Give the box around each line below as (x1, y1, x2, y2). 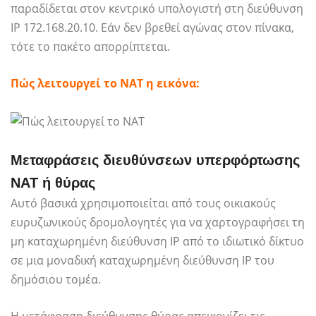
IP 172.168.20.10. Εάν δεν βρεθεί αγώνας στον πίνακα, (11, 20, 294, 36)
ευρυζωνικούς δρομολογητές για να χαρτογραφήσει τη (11, 214, 305, 230)
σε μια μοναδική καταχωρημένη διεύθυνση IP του (11, 252, 274, 268)
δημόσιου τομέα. (11, 271, 101, 287)
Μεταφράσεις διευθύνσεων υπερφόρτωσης (11, 152, 300, 168)
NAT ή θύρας (11, 174, 95, 190)
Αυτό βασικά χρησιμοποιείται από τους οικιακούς (11, 195, 276, 211)
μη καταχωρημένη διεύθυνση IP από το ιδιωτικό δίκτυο (11, 233, 304, 249)
